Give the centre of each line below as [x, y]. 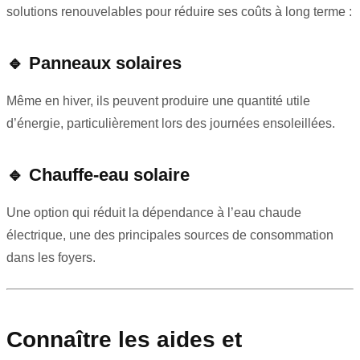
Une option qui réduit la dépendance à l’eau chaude [154, 213]
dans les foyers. [51, 258]
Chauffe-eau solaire [109, 175]
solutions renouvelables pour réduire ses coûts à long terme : [179, 12]
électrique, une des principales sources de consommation [170, 235]
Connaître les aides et [124, 340]
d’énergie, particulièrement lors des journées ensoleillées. [171, 124]
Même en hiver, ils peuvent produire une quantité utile [158, 101]
